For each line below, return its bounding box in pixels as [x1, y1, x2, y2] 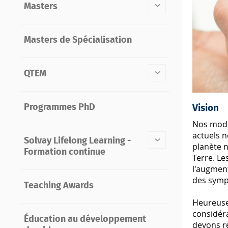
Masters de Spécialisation [23, 36, 132, 45]
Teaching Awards [23, 181, 94, 191]
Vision [192, 103, 219, 113]
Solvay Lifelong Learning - [23, 136, 131, 146]
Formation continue [23, 148, 105, 157]
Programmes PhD [23, 103, 95, 112]
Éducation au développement [23, 215, 146, 224]
